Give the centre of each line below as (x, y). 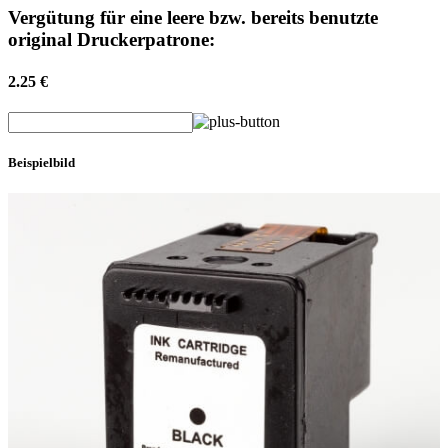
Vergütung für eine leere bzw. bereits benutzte (193, 18)
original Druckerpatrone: (111, 40)
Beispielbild (41, 163)
